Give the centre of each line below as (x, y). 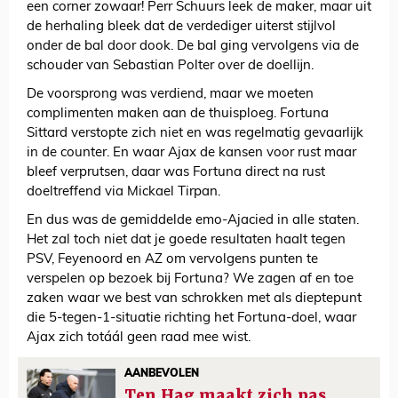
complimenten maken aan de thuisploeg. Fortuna (178, 115)
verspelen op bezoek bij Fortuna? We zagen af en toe (190, 280)
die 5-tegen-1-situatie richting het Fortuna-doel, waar (191, 319)
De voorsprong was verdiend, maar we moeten (170, 95)
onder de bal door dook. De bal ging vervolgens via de (193, 47)
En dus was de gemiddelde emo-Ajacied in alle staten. (193, 221)
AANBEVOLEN (162, 374)
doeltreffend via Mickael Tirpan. (123, 193)
